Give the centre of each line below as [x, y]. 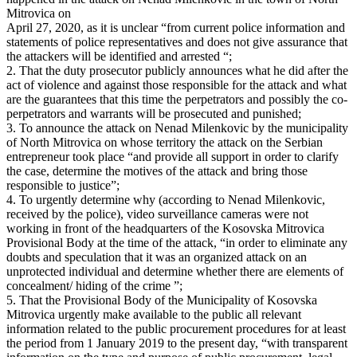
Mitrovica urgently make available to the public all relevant [154, 315]
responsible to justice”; [63, 186]
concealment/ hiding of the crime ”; [94, 286]
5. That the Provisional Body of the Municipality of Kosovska [162, 300]
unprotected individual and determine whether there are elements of [175, 272]
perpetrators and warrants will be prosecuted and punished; [154, 114]
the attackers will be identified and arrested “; [119, 57]
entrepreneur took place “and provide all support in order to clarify [173, 157]
